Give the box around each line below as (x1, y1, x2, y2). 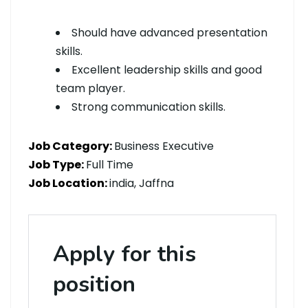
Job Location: (28, 175, 109, 191)
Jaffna (139, 175, 174, 191)
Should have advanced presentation (71, 25, 267, 41)
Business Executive (114, 138, 214, 154)
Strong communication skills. (71, 99, 228, 115)
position (53, 269, 135, 299)
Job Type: (28, 157, 86, 173)
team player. (56, 80, 128, 96)
